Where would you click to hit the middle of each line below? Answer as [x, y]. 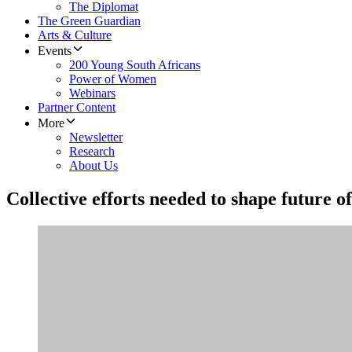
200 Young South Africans [135, 65]
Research [92, 152]
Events [55, 51]
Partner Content [77, 108]
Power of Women [113, 79]
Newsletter [96, 137]
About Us [93, 166]
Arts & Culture [75, 35]
